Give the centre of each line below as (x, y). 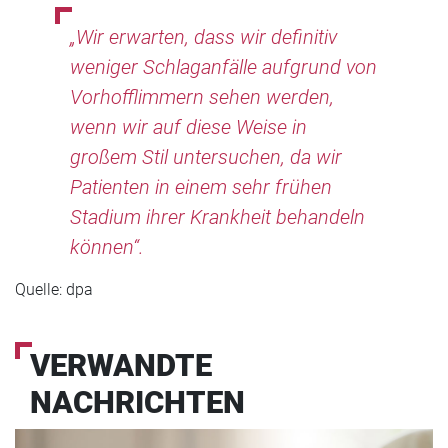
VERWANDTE (121, 365)
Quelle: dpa (54, 289)
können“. (107, 246)
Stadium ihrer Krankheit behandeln (217, 216)
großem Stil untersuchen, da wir (206, 156)
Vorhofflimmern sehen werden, (202, 96)
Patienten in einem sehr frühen (201, 186)
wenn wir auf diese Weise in (188, 126)
